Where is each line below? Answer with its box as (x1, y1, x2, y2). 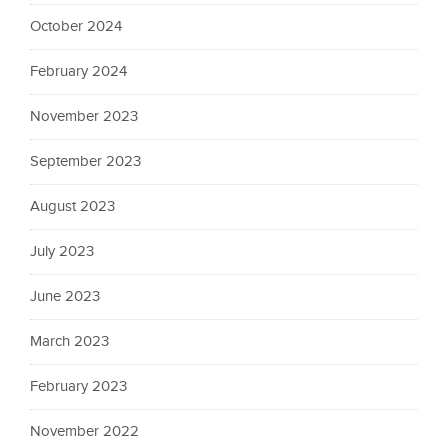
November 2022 (30, 423, 139, 441)
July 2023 (30, 243, 94, 261)
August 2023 (30, 198, 115, 216)
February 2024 (30, 63, 127, 81)
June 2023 (30, 288, 100, 306)
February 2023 (30, 378, 127, 396)
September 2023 (30, 153, 141, 171)
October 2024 (30, 18, 122, 36)
